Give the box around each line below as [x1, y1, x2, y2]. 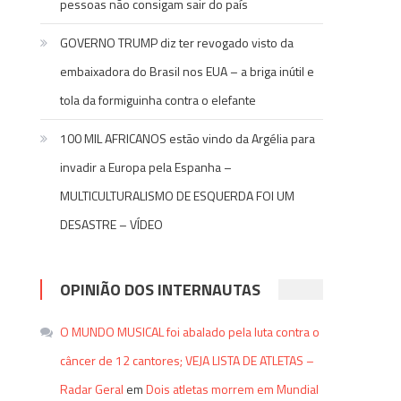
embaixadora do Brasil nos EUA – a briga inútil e [60, 62, 315, 81]
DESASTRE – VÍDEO [60, 215, 164, 234]
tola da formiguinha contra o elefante [60, 90, 257, 109]
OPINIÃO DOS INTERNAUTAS [60, 277, 261, 302]
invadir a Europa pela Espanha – [60, 158, 233, 176]
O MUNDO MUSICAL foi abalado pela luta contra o [60, 322, 320, 341]
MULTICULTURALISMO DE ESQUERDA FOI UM [60, 186, 295, 205]
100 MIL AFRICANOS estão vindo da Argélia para [60, 129, 316, 148]
